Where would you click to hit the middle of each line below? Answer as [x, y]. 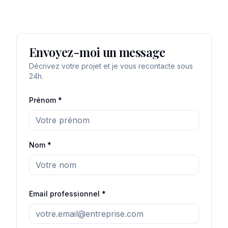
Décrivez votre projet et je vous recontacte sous [111, 66]
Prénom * [46, 100]
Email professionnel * [67, 194]
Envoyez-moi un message [97, 52]
